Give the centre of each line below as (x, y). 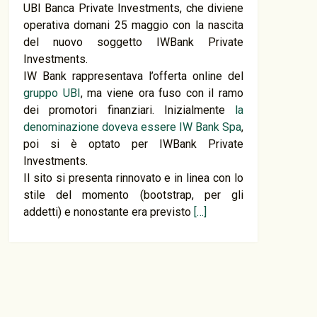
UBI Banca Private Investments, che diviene (133, 8)
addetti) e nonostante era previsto (109, 212)
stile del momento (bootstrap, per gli (133, 195)
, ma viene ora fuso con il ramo (162, 93)
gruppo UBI (52, 93)
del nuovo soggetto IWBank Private (133, 42)
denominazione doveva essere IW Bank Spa (132, 127)
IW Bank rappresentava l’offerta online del (133, 76)
